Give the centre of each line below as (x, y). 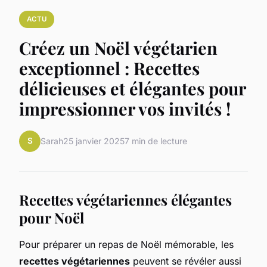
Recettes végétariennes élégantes (125, 199)
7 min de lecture (156, 141)
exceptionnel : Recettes (109, 68)
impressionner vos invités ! (125, 108)
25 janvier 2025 (94, 141)
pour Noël (52, 217)
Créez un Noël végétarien (118, 47)
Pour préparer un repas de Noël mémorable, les (126, 244)
